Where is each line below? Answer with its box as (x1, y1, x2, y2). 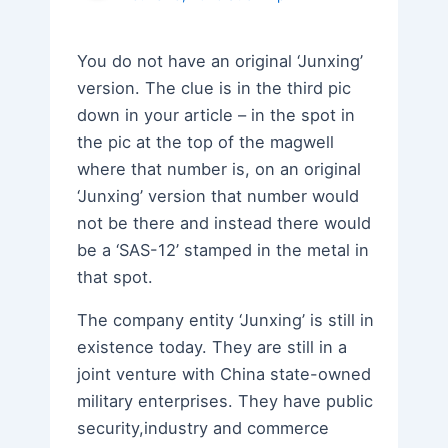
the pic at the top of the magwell (77, 131, 335, 152)
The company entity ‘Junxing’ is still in (77, 309, 375, 330)
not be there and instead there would (77, 212, 372, 233)
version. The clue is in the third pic (77, 77, 352, 98)
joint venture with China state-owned (77, 363, 372, 384)
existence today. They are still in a (77, 336, 348, 357)
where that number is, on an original (77, 158, 362, 179)
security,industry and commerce (77, 417, 330, 438)
